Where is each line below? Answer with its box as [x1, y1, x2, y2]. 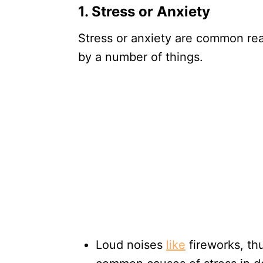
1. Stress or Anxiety [78, 2, 214, 20]
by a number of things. [78, 49, 207, 64]
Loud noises [96, 237, 166, 252]
